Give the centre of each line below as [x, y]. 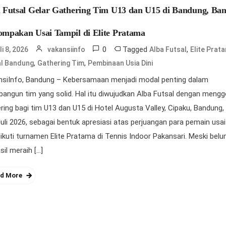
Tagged [136, 49]
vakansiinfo [67, 49]
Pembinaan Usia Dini [121, 63]
